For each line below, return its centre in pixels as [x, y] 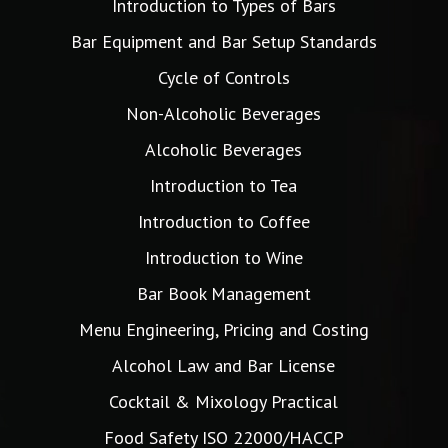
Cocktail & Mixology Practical [224, 402]
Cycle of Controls [223, 78]
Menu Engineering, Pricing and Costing [223, 330]
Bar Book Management [223, 294]
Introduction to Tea [224, 186]
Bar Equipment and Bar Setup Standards [223, 42]
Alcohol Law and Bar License [224, 366]
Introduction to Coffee [223, 222]
